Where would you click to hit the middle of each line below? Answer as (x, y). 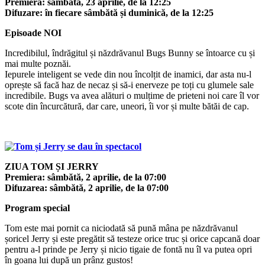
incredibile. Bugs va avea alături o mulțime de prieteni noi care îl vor (132, 95)
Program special (37, 208)
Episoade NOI (33, 33)
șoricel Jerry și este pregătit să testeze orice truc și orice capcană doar (132, 238)
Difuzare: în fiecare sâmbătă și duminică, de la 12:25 (109, 12)
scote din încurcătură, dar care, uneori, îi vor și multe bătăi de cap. (127, 106)
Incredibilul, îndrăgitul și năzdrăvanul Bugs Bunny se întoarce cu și (130, 53)
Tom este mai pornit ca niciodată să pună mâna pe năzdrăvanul (121, 228)
